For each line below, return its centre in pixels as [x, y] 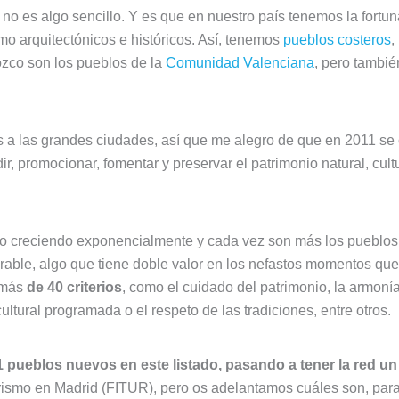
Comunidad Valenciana [240, 63]
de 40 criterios [74, 288]
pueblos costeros [337, 40]
